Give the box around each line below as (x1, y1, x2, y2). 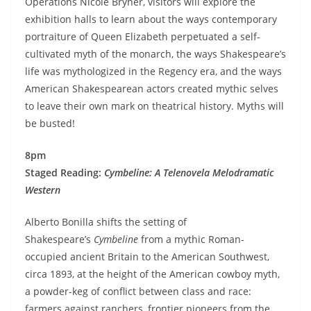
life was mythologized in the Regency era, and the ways (25, 65, 282, 78)
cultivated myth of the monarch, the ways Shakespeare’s (25, 47, 286, 61)
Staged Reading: (25, 166, 104, 180)
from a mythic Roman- (141, 233, 244, 246)
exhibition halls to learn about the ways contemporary (25, 12, 277, 26)
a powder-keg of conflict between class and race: (25, 285, 251, 299)
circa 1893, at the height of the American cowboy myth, (25, 267, 280, 281)
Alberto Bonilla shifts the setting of (25, 215, 187, 229)
